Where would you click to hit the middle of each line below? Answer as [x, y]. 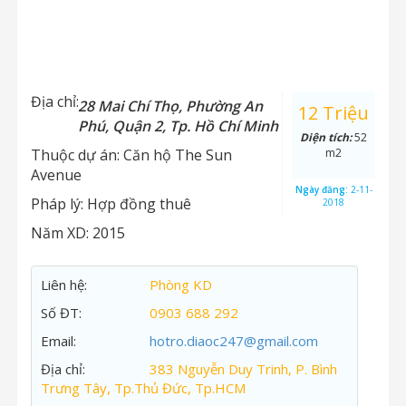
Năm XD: [62, 233]
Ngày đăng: [323, 189]
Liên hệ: [64, 285]
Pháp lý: [59, 204]
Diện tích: [328, 137]
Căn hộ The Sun [178, 155]
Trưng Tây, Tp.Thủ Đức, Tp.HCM [143, 388]
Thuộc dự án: [77, 155]
